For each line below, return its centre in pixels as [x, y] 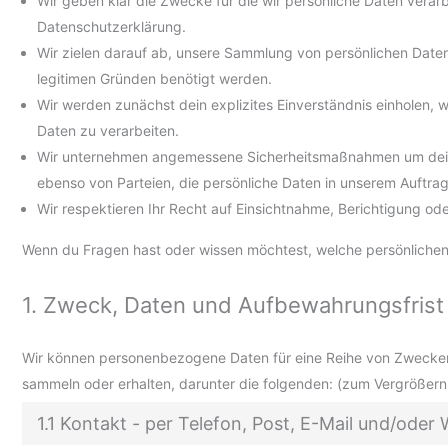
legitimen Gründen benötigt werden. [154, 78]
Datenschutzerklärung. [111, 26]
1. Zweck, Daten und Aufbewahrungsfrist [233, 305]
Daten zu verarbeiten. [108, 130]
